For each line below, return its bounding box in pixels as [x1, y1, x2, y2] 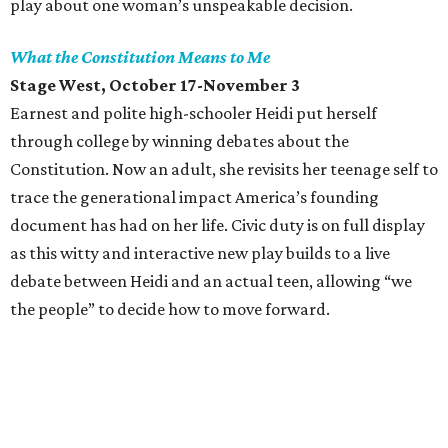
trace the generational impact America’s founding [10, 187, 379, 207]
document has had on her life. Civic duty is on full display [10, 215, 425, 235]
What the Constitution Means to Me [10, 47, 270, 67]
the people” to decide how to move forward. [10, 299, 330, 319]
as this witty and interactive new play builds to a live [10, 243, 390, 263]
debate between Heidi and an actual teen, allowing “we [10, 271, 412, 291]
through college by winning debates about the [10, 131, 349, 151]
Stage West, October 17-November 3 [10, 75, 300, 95]
